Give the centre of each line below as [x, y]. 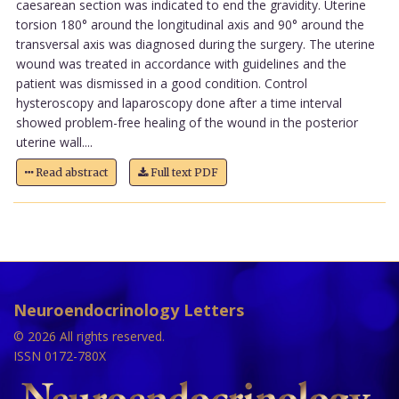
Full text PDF [183, 172]
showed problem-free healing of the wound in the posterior [187, 122]
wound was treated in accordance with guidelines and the [181, 63]
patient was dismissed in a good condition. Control [161, 83]
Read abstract [70, 172]
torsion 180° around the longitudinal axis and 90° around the [190, 24]
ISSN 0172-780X [60, 356]
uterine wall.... [54, 142]
